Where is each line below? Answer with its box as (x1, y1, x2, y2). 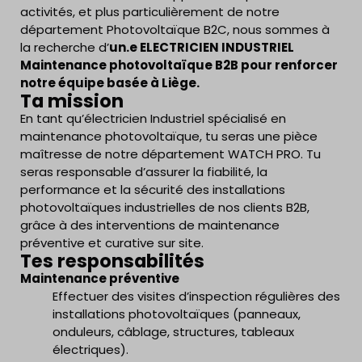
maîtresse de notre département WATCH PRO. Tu (20, 145, 321, 162)
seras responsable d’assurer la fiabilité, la (20, 163, 267, 180)
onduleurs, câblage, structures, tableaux (53, 323, 294, 340)
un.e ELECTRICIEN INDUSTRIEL (109, 39, 294, 56)
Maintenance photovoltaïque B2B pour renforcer (20, 57, 338, 74)
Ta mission (20, 88, 124, 114)
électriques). (53, 341, 128, 358)
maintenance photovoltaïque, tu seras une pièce (20, 128, 318, 145)
